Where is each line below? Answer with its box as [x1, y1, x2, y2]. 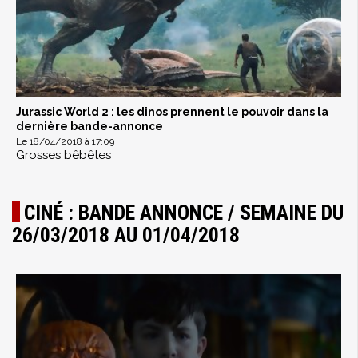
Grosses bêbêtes [16, 148, 111, 163]
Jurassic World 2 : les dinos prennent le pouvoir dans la [16, 105, 328, 119]
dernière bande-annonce [16, 120, 163, 133]
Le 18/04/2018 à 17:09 [16, 136, 114, 148]
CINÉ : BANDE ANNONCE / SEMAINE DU [24, 201, 344, 225]
